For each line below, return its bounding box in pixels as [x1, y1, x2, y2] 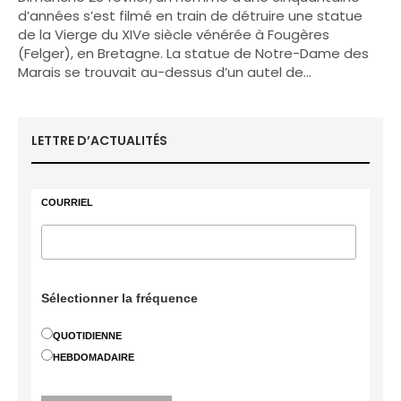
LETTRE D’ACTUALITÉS [31, 132, 167, 149]
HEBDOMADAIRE [53, 352, 135, 363]
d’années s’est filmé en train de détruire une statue [18, 6, 363, 25]
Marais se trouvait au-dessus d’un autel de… [18, 63, 312, 81]
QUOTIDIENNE [53, 330, 123, 341]
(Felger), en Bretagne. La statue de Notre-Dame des [18, 44, 370, 63]
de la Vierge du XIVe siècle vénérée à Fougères [18, 25, 330, 44]
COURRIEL [41, 197, 94, 208]
